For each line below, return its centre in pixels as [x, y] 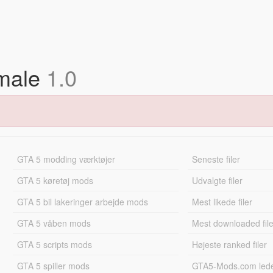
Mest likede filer [222, 202]
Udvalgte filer [218, 180]
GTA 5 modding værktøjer [66, 159]
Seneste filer [216, 159]
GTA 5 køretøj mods [55, 180]
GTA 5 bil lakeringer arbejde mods [82, 202]
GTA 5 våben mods [54, 223]
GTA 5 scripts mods [54, 244]
